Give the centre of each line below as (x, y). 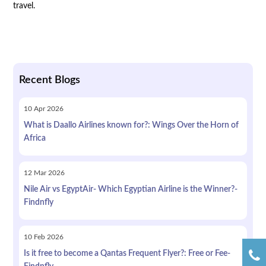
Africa (34, 138)
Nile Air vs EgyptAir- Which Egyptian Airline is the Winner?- (130, 189)
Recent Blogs (49, 80)
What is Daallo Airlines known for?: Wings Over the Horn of (131, 125)
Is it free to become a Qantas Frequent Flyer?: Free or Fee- (127, 253)
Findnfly (38, 202)
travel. (24, 6)
